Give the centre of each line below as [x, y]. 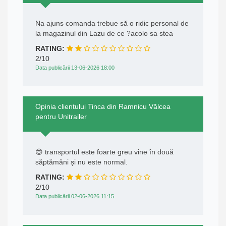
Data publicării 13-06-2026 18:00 [75, 68]
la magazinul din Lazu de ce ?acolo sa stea [104, 34]
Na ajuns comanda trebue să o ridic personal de [112, 23]
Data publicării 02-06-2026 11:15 [75, 196]
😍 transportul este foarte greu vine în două [104, 152]
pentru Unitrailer [61, 117]
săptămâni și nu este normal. [81, 162]
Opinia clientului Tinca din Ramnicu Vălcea [103, 107]
